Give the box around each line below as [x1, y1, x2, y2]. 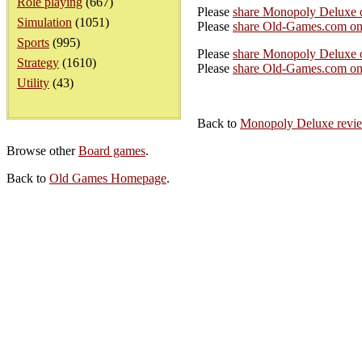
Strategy [17, 56, 59, 69]
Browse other [6, 144, 78, 158]
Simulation [17, 15, 72, 29]
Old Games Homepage [49, 171, 166, 185]
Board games [78, 144, 145, 158]
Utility [17, 76, 49, 90]
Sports [17, 36, 49, 49]
